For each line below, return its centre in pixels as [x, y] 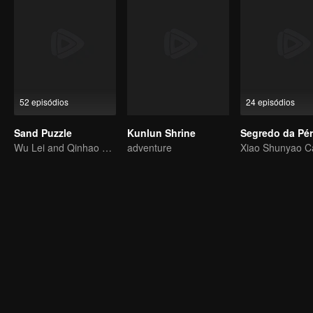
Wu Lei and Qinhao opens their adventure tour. [107, 147]
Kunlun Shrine [161, 133]
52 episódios [44, 102]
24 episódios [270, 102]
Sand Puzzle [43, 133]
